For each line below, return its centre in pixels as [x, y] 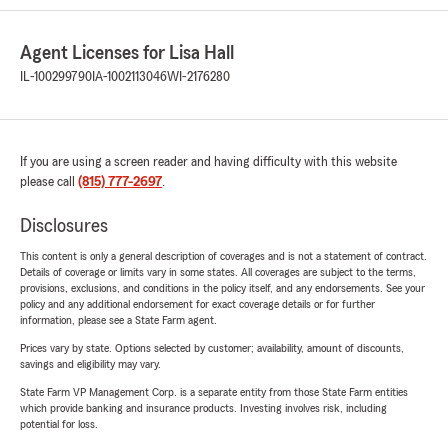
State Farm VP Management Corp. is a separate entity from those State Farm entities [214, 392]
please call [49, 182]
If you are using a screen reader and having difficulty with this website [208, 162]
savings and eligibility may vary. [90, 364]
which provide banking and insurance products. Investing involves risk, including [203, 408]
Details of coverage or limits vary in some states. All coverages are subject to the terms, [218, 272]
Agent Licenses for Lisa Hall [127, 53]
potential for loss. [59, 424]
